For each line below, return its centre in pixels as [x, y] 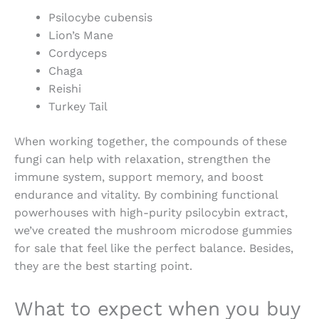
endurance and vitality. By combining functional [146, 195]
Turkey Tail [78, 107]
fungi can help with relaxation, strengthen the [142, 159]
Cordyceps [78, 53]
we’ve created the [65, 231]
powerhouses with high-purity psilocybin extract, [151, 213]
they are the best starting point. [103, 266]
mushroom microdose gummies [204, 231]
